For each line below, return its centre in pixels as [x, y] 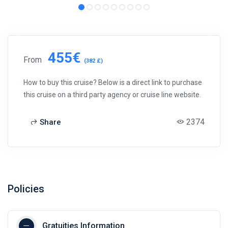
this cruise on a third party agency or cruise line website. [112, 94]
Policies [26, 189]
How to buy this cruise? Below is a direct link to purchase [113, 82]
